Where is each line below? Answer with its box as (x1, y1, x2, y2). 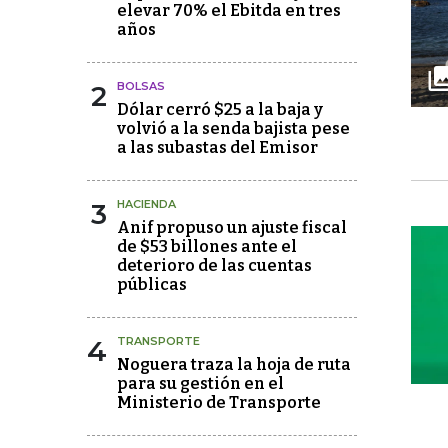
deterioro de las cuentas (117, 256, 312, 276)
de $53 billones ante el (117, 237, 297, 257)
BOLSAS (117, 79, 165, 94)
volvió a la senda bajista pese (117, 119, 350, 139)
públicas (117, 275, 187, 295)
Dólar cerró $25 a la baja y (117, 100, 323, 120)
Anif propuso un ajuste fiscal (117, 218, 347, 238)
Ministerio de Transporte (117, 393, 321, 413)
